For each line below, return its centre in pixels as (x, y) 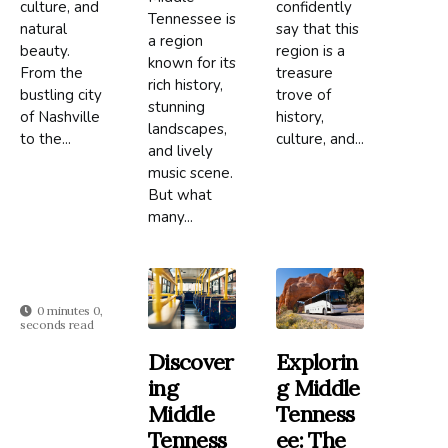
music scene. (191, 172)
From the (51, 72)
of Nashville (60, 116)
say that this (318, 28)
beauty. (45, 50)
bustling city (61, 94)
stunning (177, 106)
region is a (311, 50)
